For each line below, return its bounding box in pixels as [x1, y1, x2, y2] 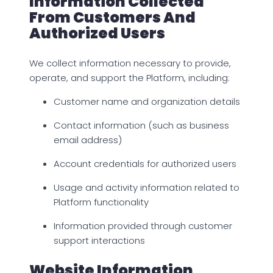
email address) [54, 133, 122, 147]
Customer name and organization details [54, 95, 240, 108]
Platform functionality [54, 196, 149, 209]
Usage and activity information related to [54, 181, 239, 194]
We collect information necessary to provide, [29, 57, 231, 70]
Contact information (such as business [54, 119, 229, 132]
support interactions [54, 234, 145, 247]
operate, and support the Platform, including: [29, 71, 230, 85]
